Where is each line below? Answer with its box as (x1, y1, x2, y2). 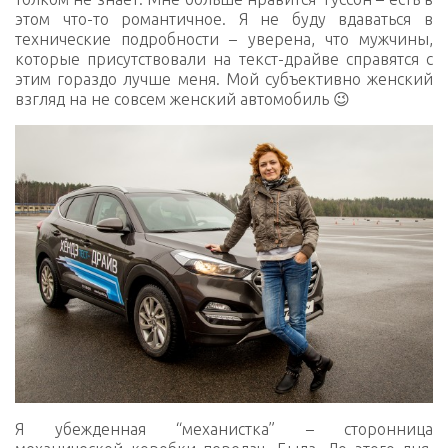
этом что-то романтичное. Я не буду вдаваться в (15, 9, 433, 28)
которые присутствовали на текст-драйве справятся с (15, 49, 433, 68)
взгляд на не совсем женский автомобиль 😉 (15, 89, 350, 108)
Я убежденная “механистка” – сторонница (15, 420, 433, 439)
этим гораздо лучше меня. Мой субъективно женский (15, 69, 433, 88)
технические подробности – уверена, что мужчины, (15, 29, 433, 48)
